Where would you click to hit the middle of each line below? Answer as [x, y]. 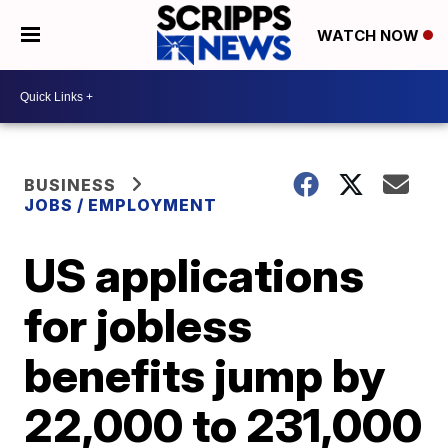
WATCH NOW [369, 36]
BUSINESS [70, 185]
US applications [194, 275]
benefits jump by [205, 375]
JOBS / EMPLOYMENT [121, 205]
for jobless [138, 325]
